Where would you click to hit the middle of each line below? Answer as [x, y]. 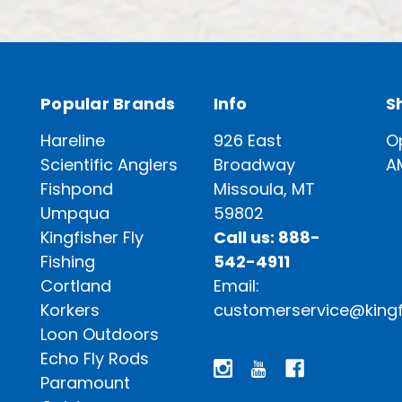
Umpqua [75, 213]
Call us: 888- [267, 237]
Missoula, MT [264, 188]
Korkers [70, 310]
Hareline [73, 140]
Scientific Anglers [109, 164]
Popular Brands [108, 103]
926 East [247, 140]
